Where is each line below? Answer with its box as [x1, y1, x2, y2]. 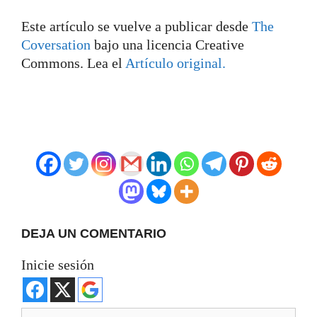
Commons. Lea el [21, 54, 125, 71]
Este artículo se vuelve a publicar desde [21, 18, 252, 34]
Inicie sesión [21, 256, 94, 272]
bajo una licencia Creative [94, 36, 244, 52]
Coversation [21, 36, 94, 52]
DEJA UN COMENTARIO [21, 226, 166, 241]
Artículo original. [125, 54, 226, 71]
